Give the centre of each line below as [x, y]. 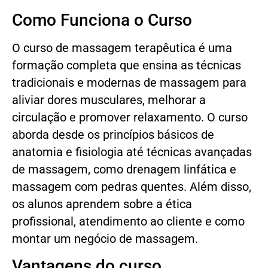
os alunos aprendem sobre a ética [102, 204]
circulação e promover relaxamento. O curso [130, 118]
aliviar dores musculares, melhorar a [109, 100]
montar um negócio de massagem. [105, 239]
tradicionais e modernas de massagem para [129, 83]
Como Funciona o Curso [102, 20]
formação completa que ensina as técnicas [127, 66]
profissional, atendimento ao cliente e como [128, 222]
